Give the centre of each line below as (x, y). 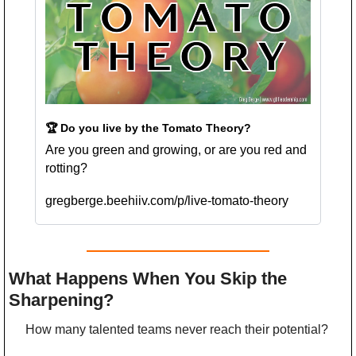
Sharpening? (61, 300)
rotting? (66, 168)
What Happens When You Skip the (148, 278)
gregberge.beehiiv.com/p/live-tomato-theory (167, 200)
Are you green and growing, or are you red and (176, 149)
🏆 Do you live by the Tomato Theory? (148, 128)
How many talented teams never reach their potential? (177, 329)
